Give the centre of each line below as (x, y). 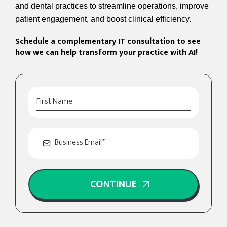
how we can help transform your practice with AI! (106, 52)
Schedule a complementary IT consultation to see (108, 41)
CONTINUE (113, 184)
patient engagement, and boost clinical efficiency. (103, 19)
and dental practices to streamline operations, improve (112, 6)
